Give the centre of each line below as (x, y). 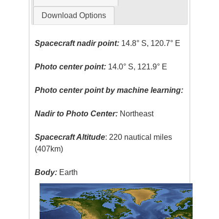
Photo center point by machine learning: (109, 90)
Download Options (74, 15)
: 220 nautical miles (139, 137)
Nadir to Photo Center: (77, 113)
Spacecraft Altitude (70, 137)
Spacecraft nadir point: (77, 43)
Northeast (136, 113)
